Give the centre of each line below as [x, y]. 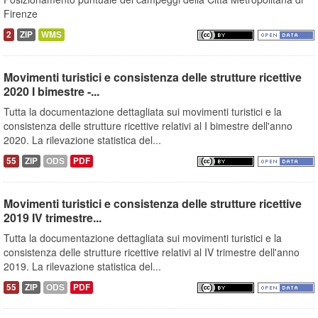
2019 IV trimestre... [53, 218]
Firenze [21, 14]
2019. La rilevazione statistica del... [82, 267]
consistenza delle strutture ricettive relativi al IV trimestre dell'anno [152, 252]
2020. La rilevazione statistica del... [82, 140]
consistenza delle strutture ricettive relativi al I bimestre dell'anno [148, 126]
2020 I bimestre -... [51, 92]
